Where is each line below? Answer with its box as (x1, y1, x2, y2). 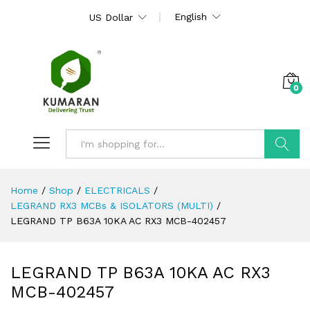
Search (265, 167, 299, 179)
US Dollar (89, 12, 133, 23)
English (174, 11, 207, 22)
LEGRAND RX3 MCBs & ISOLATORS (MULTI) (10, 199, 213, 211)
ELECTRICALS (84, 184, 150, 196)
